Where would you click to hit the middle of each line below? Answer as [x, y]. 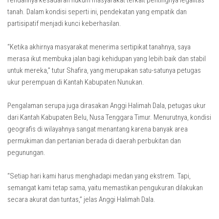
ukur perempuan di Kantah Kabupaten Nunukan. [76, 82]
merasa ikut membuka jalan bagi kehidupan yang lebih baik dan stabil [107, 59]
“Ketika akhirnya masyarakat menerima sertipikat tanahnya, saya [99, 47]
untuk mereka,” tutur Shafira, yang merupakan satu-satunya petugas [104, 70]
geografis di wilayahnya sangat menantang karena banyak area [98, 129]
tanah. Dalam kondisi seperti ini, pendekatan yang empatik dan [97, 12]
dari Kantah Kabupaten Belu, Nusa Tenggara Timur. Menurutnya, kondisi [109, 117]
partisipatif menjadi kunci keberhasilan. [64, 23]
